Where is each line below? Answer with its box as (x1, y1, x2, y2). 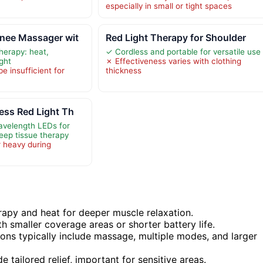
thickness (105, 65, 141, 75)
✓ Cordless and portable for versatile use (105, 46, 261, 56)
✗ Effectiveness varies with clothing (105, 56, 241, 66)
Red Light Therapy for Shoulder (105, 31, 246, 43)
